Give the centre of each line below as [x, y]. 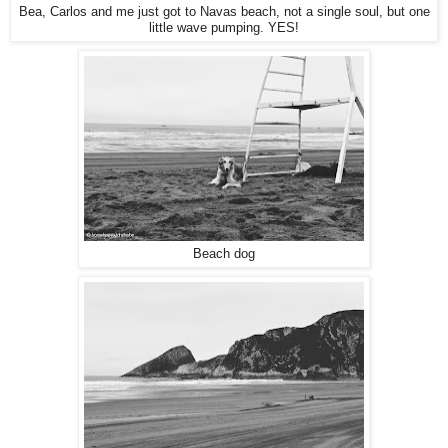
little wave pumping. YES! [224, 27]
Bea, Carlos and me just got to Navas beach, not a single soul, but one [224, 11]
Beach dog [224, 253]
